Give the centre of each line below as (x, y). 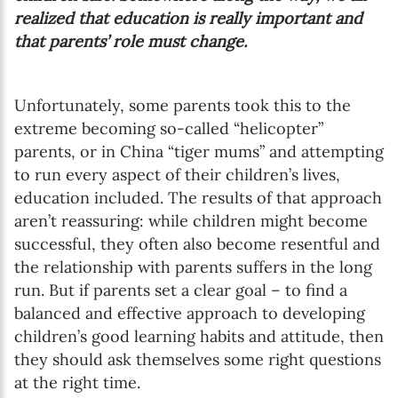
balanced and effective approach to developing (190, 313)
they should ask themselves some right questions (198, 359)
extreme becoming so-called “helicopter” (169, 128)
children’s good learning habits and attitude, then (199, 336)
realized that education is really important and (188, 18)
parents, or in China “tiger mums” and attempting (199, 151)
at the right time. (77, 382)
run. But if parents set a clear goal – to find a (181, 290)
